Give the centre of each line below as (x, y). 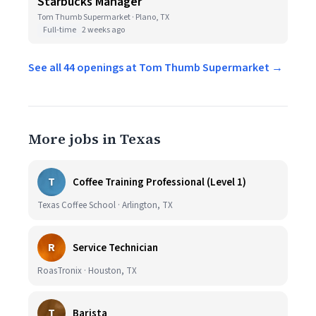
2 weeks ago (103, 30)
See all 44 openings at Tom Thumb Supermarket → (156, 68)
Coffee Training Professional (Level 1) (159, 182)
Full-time (60, 30)
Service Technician (115, 248)
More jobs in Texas (95, 139)
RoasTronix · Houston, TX (87, 271)
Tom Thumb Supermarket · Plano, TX (103, 17)
